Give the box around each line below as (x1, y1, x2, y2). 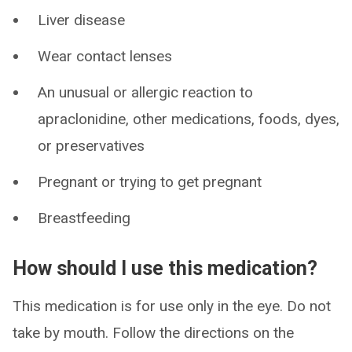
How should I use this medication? (13, 257, 317, 280)
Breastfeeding (38, 209, 130, 227)
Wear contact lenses (38, 47, 172, 65)
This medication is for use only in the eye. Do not (13, 297, 331, 315)
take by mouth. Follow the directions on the (13, 324, 294, 342)
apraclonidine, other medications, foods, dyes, (38, 110, 339, 128)
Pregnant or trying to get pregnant (38, 173, 262, 191)
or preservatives (38, 137, 145, 155)
